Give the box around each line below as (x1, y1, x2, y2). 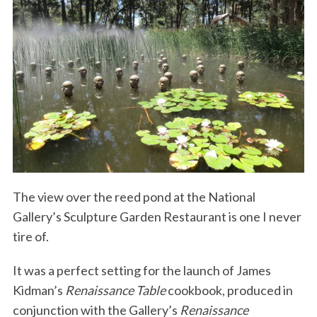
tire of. (12, 229, 49, 245)
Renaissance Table (64, 282, 166, 299)
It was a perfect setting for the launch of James (12, 263, 271, 279)
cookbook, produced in (165, 282, 293, 299)
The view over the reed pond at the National (12, 189, 255, 205)
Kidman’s (12, 282, 65, 299)
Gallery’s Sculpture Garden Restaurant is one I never (12, 209, 301, 225)
